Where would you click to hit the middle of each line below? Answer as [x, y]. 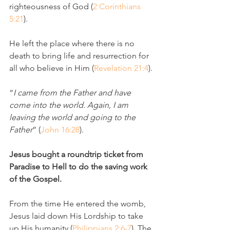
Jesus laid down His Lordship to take [77, 216]
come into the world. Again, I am [70, 105]
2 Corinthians [118, 6]
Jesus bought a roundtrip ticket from [77, 154]
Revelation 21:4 [121, 68]
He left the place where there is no [73, 43]
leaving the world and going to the [73, 117]
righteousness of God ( [51, 6]
